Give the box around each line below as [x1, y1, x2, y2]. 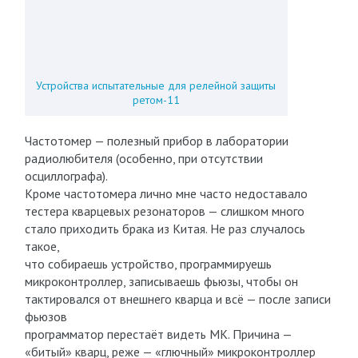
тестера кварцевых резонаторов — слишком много [24, 203, 304, 219]
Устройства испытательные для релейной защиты [36, 78, 276, 93]
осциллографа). [24, 168, 108, 184]
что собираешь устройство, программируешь [24, 256, 272, 272]
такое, [24, 238, 60, 254]
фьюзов [24, 308, 67, 324]
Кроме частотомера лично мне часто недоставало [24, 185, 308, 201]
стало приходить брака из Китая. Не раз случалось [24, 221, 305, 237]
